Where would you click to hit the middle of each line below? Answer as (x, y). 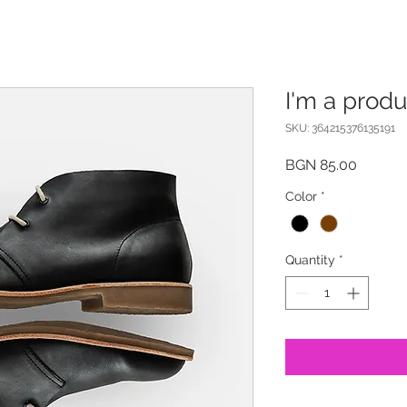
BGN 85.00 (321, 165)
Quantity (310, 260)
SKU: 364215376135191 (340, 128)
